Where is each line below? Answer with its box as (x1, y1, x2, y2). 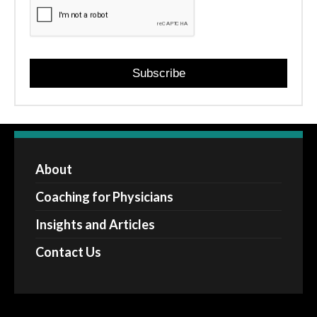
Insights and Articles (35, 217, 155, 233)
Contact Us (35, 244, 101, 260)
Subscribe (132, 67, 185, 81)
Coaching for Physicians (35, 189, 173, 205)
